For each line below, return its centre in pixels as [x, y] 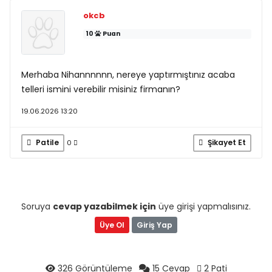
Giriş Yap [155, 225]
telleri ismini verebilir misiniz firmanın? [100, 89]
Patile [46, 142]
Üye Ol [112, 225]
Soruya [37, 206]
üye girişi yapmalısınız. [203, 206]
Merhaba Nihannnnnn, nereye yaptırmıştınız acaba [128, 74]
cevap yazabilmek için [104, 206]
